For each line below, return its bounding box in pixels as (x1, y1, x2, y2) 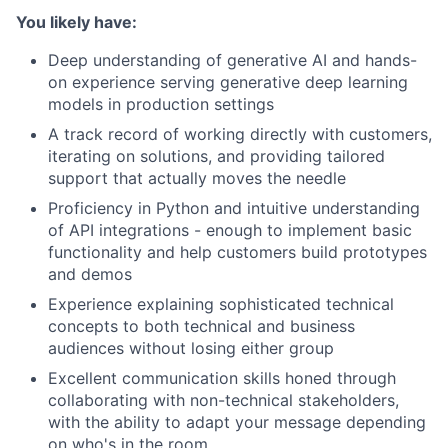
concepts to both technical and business (48, 315, 355, 336)
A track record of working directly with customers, (48, 123, 432, 144)
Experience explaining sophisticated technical (48, 293, 394, 314)
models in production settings (48, 93, 274, 114)
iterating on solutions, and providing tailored (48, 145, 385, 166)
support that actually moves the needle (48, 167, 346, 188)
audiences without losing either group (48, 337, 334, 358)
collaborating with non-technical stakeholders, (48, 389, 399, 410)
